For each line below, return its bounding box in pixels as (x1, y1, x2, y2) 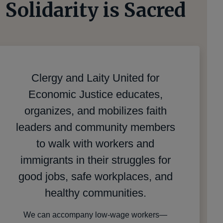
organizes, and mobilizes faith (24, 105, 167, 117)
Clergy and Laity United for (31, 72, 160, 85)
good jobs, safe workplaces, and (18, 170, 173, 183)
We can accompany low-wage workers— (23, 211, 168, 220)
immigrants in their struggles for (20, 154, 171, 167)
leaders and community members (15, 121, 175, 134)
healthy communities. (44, 187, 146, 200)
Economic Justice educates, (28, 88, 163, 101)
